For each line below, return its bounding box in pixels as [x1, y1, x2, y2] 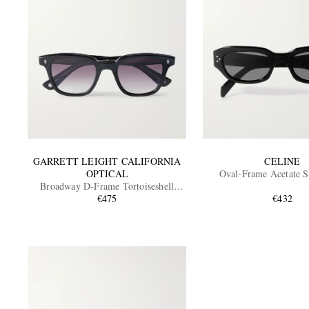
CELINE [264, 154, 301, 168]
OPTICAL [86, 167, 128, 181]
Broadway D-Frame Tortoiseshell [40, 179, 175, 193]
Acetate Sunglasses [69, 192, 145, 206]
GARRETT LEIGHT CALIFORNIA [32, 154, 181, 168]
